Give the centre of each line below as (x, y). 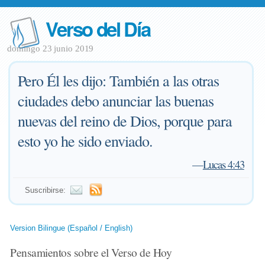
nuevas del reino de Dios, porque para (125, 121)
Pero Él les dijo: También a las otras (119, 80)
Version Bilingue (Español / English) (72, 228)
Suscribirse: (46, 190)
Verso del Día (98, 29)
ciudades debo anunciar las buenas (116, 101)
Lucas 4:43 (223, 164)
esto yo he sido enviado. (85, 141)
